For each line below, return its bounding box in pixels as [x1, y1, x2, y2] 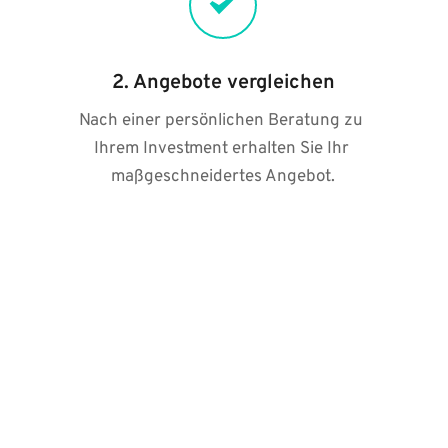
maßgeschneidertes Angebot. [111, 166, 336, 188]
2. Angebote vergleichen [111, 70, 335, 96]
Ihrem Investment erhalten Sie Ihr [93, 138, 349, 160]
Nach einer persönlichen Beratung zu [79, 110, 364, 132]
